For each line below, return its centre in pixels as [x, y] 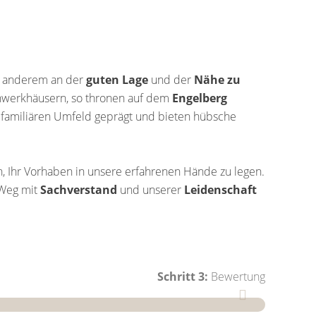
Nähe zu [217, 80]
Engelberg [200, 98]
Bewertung [236, 276]
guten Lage [117, 80]
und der [171, 80]
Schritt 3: [182, 276]
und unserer [152, 190]
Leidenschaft [220, 190]
